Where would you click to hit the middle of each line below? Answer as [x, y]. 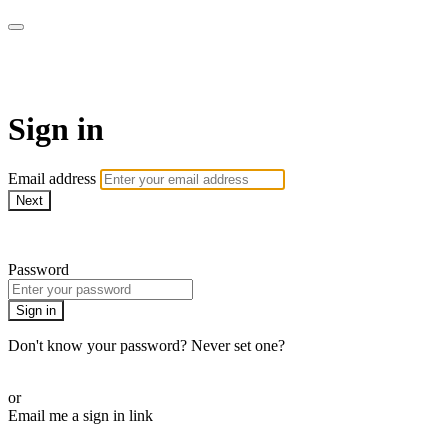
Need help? [44, 236]
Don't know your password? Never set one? [146, 346]
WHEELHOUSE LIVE [166, 70]
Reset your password [74, 364]
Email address [54, 179]
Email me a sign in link [80, 416]
